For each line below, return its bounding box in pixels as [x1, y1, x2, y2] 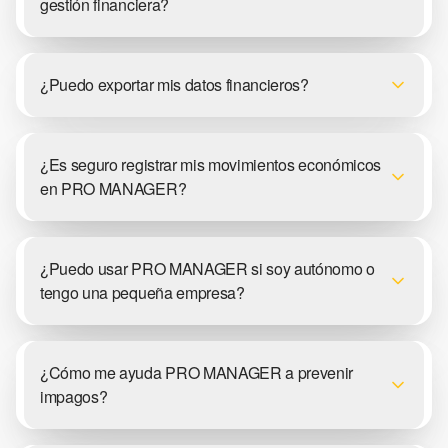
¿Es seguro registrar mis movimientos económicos [40, 152, 381, 176]
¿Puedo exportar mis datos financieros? [40, 72, 309, 96]
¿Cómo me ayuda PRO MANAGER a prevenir [40, 360, 354, 384]
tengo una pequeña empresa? [40, 280, 245, 304]
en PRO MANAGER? [40, 176, 187, 200]
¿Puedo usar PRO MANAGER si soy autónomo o [40, 256, 375, 280]
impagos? [40, 384, 108, 408]
